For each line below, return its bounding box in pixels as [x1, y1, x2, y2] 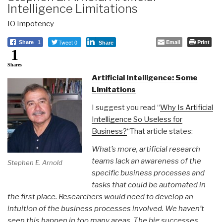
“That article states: [126, 126, 193, 136]
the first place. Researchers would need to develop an [7, 192, 193, 201]
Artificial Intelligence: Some [91, 73, 198, 82]
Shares [7, 61, 22, 67]
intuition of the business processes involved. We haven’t [7, 204, 204, 213]
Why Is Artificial [160, 103, 213, 112]
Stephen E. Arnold [7, 159, 62, 167]
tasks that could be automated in [91, 180, 206, 189]
